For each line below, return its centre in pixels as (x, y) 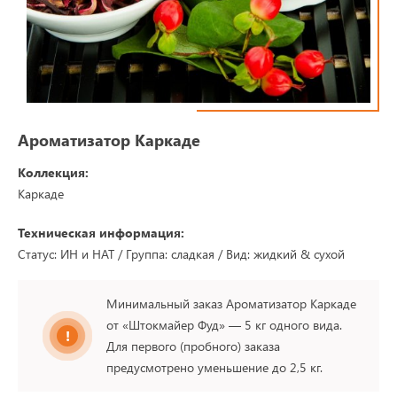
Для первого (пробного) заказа (193, 346)
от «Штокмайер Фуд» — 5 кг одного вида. (224, 325)
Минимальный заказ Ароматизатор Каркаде (231, 304)
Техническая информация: (101, 233)
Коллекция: (53, 173)
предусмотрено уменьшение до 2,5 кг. (214, 368)
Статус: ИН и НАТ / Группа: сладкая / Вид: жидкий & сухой (181, 254)
